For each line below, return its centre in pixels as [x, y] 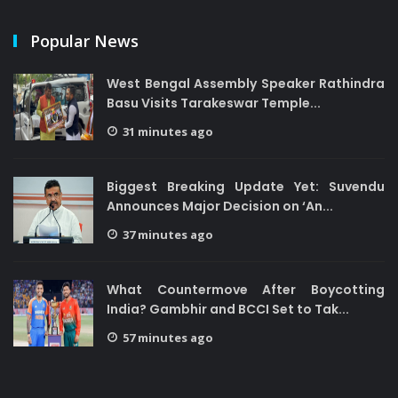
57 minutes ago [168, 338]
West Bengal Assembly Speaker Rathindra [246, 84]
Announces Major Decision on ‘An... [220, 206]
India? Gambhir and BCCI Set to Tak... [228, 309]
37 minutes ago [168, 235]
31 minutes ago [168, 131]
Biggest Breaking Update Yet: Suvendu [246, 187]
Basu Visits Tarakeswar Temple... [214, 103]
